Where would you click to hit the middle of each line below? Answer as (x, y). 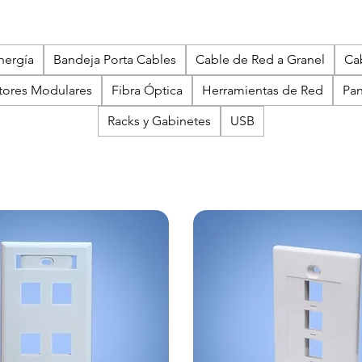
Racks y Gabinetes (159, 121)
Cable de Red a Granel (260, 59)
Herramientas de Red (263, 90)
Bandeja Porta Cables (115, 59)
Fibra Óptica (147, 90)
